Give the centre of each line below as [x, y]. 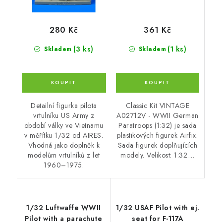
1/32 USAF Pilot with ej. [158, 208]
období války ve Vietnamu [64, 126]
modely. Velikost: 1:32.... [158, 155]
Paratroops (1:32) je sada [158, 125]
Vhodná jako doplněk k [64, 145]
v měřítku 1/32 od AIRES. [64, 136]
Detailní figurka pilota [64, 106]
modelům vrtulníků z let [64, 155]
